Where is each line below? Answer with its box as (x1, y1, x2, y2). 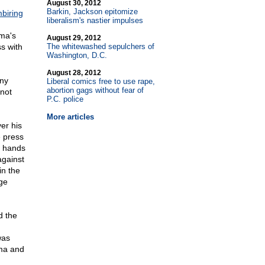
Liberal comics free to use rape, (46, 77, 155, 86)
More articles (46, 112, 94, 121)
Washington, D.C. (46, 51, 107, 60)
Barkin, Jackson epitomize (46, 7, 138, 16)
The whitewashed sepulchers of (46, 42, 154, 51)
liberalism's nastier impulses (46, 16, 143, 25)
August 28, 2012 (46, 69, 101, 77)
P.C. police (46, 95, 83, 104)
